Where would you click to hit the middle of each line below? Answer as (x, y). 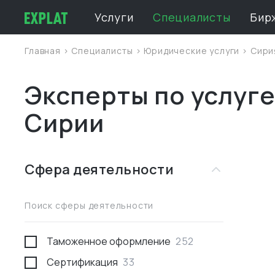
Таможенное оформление (109, 241)
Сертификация (82, 262)
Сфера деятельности (99, 169)
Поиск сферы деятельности (89, 205)
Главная (44, 51)
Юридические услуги (193, 51)
